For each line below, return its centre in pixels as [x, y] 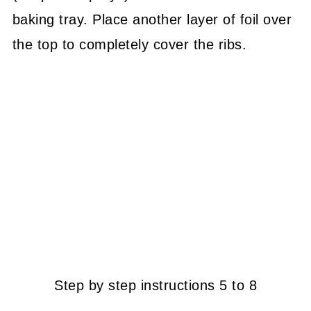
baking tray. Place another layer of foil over [152, 19]
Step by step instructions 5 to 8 [155, 286]
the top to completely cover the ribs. [129, 44]
